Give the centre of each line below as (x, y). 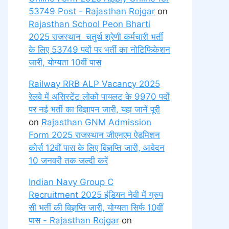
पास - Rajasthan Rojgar (74, 220)
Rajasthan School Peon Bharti (89, 24)
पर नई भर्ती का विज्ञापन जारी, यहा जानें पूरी (94, 109)
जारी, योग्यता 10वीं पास (65, 62)
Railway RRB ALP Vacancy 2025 (94, 84)
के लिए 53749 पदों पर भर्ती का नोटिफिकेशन (99, 50)
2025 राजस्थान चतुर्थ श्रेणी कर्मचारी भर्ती (96, 37)
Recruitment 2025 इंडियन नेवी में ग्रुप (96, 195)
